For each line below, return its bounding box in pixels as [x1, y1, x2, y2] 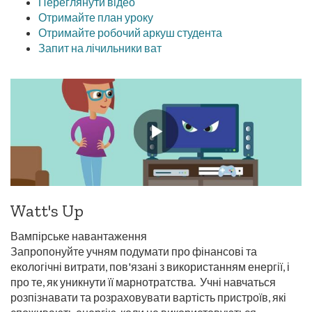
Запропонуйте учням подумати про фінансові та [10, 244, 257, 258]
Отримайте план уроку [38, 10, 153, 24]
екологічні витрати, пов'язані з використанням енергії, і [10, 260, 290, 273]
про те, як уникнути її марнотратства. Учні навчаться [10, 275, 276, 288]
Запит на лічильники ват [38, 41, 162, 54]
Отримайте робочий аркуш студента [38, 26, 222, 39]
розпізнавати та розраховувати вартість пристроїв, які [10, 290, 286, 304]
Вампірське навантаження [10, 229, 147, 242]
